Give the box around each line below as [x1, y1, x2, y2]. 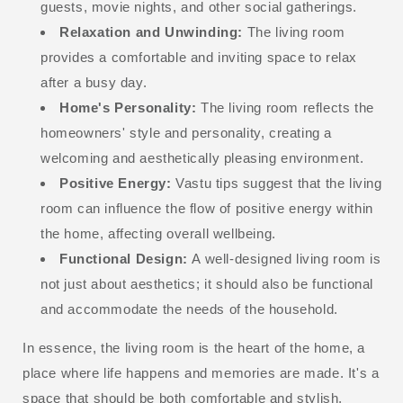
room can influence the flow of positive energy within [40, 200, 373, 216]
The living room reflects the [201, 99, 374, 115]
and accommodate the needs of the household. [40, 300, 343, 317]
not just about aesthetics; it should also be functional [40, 275, 374, 291]
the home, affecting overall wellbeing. [40, 225, 281, 241]
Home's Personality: [59, 99, 201, 115]
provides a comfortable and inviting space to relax [40, 49, 358, 65]
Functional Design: [59, 250, 193, 266]
